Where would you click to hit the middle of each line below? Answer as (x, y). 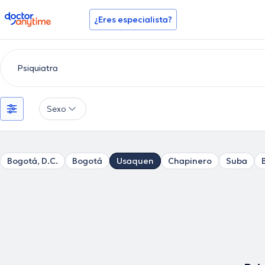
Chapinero (190, 161)
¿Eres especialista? (133, 20)
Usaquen (135, 161)
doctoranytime (38, 17)
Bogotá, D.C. (33, 161)
